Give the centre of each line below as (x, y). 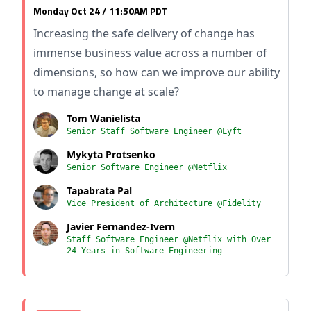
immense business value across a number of (150, 53)
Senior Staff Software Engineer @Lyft (154, 131)
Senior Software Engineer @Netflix (147, 167)
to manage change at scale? (106, 92)
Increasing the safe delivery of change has (144, 33)
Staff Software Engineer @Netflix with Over (169, 239)
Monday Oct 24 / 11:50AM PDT (101, 11)
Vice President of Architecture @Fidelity (164, 203)
